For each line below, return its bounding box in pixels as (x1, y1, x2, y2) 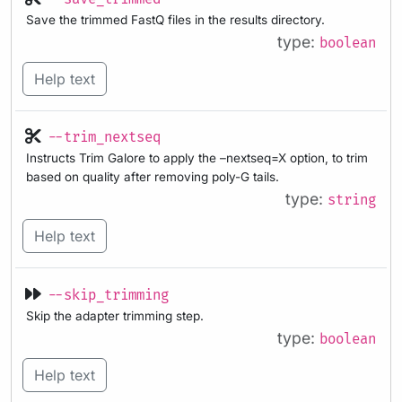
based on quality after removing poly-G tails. (26, 170, 279, 185)
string (328, 192, 376, 210)
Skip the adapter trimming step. (26, 309, 204, 324)
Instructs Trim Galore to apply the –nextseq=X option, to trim (26, 151, 368, 166)
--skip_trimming (48, 287, 169, 305)
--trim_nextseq (48, 129, 161, 147)
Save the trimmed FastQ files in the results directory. (26, 12, 325, 27)
